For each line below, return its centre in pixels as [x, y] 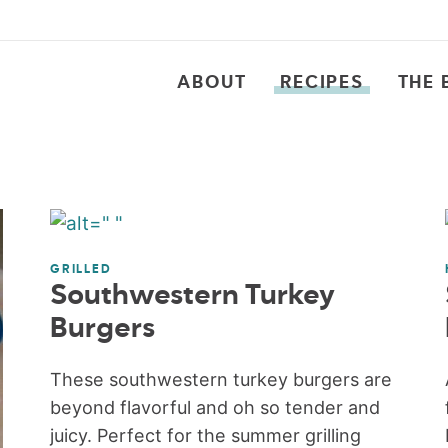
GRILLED [81, 270]
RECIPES [322, 83]
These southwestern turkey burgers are [221, 379]
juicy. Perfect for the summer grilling [206, 435]
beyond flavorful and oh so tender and [215, 407]
